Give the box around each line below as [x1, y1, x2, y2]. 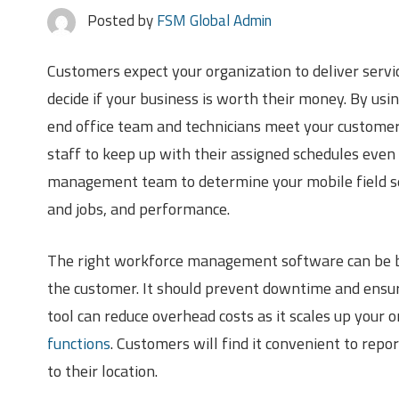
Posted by [86, 8, 157, 32]
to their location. [47, 358, 158, 383]
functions [47, 330, 110, 355]
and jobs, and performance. [47, 196, 230, 221]
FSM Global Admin [156, 8, 272, 32]
